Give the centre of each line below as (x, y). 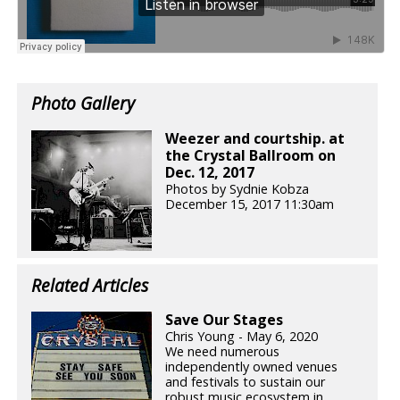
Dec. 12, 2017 (210, 172)
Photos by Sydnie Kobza (237, 188)
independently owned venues (252, 367)
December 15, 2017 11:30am (250, 204)
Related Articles (90, 286)
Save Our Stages (225, 320)
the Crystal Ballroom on (251, 155)
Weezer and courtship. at (255, 138)
